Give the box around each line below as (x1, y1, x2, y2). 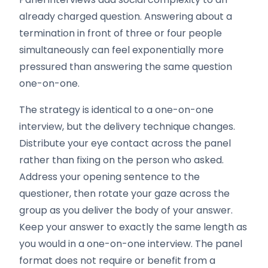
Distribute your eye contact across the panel (19, 136, 231, 150)
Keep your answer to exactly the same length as (19, 220, 247, 234)
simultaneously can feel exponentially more (19, 43, 224, 57)
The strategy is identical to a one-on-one (19, 103, 214, 117)
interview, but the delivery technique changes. (19, 120, 235, 133)
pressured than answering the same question (19, 60, 232, 74)
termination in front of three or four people (19, 26, 222, 40)
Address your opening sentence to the (19, 170, 200, 184)
